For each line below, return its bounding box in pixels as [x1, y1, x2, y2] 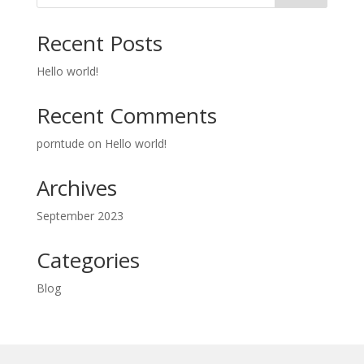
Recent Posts [36, 28, 162, 58]
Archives [36, 173, 117, 203]
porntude [36, 136, 84, 152]
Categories [36, 245, 140, 275]
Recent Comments [36, 101, 217, 131]
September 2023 [36, 208, 123, 224]
